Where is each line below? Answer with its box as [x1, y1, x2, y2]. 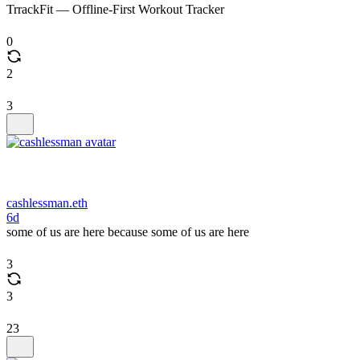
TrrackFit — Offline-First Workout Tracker [6, 2, 224, 16]
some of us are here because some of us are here [6, 225, 249, 239]
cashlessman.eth [6, 196, 88, 210]
